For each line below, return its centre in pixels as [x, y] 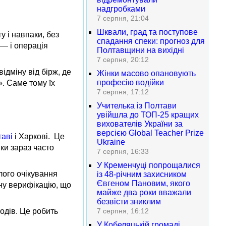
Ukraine [111, 142]
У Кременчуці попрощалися [149, 165]
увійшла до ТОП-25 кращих [148, 115]
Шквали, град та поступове [147, 32]
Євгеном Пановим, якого [144, 183]
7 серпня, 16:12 [123, 211]
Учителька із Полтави [137, 106]
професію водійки [130, 82]
